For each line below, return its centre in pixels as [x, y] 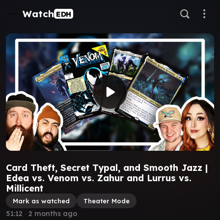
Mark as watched [41, 201]
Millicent [25, 188]
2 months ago [53, 213]
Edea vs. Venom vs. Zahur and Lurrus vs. [99, 178]
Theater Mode [107, 201]
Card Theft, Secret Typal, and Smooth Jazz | [107, 167]
